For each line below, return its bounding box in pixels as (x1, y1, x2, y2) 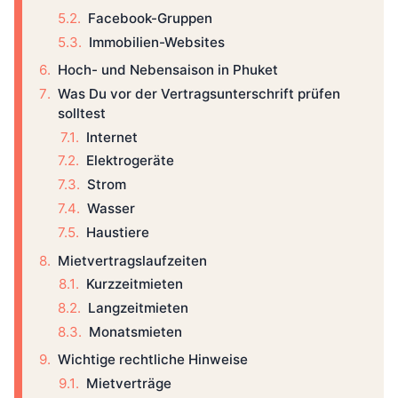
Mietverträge (86, 375, 171, 393)
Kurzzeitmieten (86, 275, 183, 293)
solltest (58, 104, 106, 122)
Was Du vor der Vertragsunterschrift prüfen (58, 84, 340, 102)
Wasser (87, 200, 135, 218)
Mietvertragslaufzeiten (58, 251, 207, 269)
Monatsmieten (89, 323, 182, 341)
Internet (86, 128, 138, 146)
